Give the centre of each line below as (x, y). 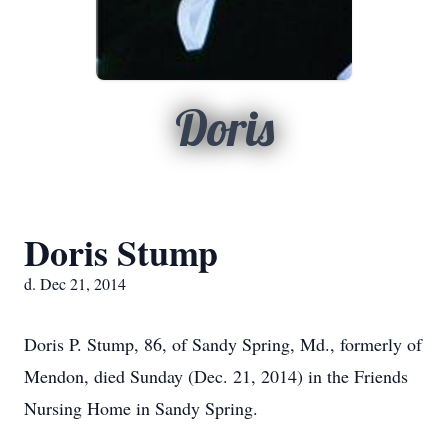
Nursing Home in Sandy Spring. (141, 408)
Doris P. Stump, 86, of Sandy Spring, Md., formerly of (223, 344)
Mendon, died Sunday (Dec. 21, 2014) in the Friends (216, 376)
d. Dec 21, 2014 (75, 283)
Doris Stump (121, 252)
